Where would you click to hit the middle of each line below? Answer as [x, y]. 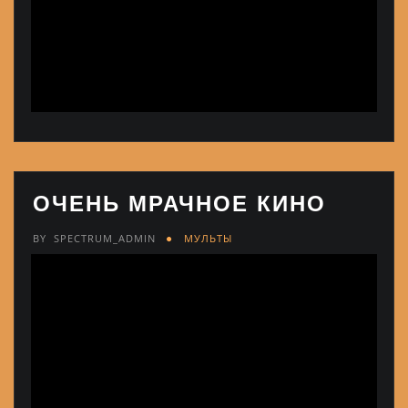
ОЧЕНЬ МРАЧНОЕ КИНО [179, 204]
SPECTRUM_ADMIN [104, 238]
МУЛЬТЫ [208, 238]
